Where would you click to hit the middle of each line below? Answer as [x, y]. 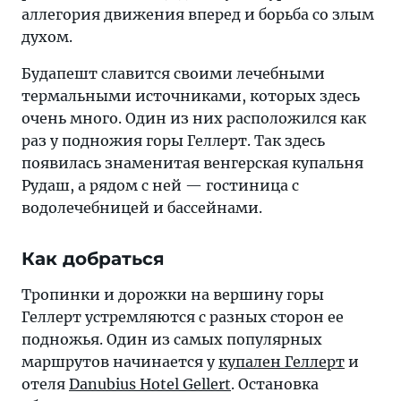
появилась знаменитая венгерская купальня [192, 163]
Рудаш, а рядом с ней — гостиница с [160, 185]
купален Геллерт [282, 362]
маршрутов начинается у [120, 362]
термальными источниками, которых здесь [191, 96]
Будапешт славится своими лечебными [173, 73]
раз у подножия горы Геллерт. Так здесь [173, 141]
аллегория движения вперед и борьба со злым [198, 14]
